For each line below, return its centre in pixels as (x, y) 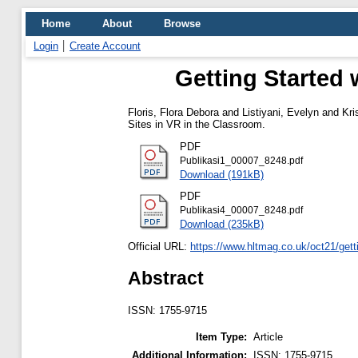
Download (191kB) (221, 174)
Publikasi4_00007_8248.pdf (241, 211)
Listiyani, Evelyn (280, 112)
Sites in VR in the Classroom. (197, 124)
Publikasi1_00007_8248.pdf (241, 160)
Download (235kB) (221, 225)
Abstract (166, 278)
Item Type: (221, 337)
